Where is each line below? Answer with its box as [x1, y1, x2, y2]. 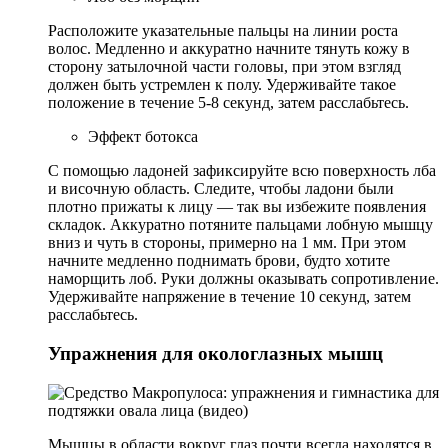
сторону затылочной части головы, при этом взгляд [48, 58, 401, 76]
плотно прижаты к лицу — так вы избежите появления [48, 198, 426, 216]
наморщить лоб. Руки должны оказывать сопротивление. [48, 270, 439, 288]
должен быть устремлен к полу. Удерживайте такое [48, 76, 396, 94]
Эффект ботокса [88, 128, 198, 146]
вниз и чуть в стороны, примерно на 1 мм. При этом [48, 234, 406, 252]
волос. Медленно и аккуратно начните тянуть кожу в [48, 40, 410, 58]
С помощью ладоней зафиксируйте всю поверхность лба [48, 162, 436, 180]
